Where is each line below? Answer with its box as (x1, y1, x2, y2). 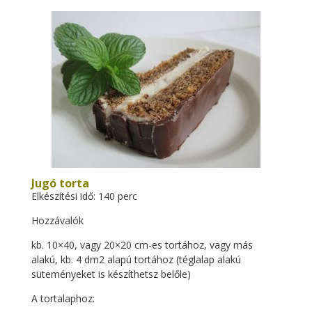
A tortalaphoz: (31, 292, 95, 305)
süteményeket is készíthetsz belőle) (31, 267, 191, 281)
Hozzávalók (31, 214, 84, 227)
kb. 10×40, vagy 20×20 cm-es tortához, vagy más (31, 238, 253, 251)
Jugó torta (31, 175, 89, 191)
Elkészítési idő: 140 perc (31, 189, 137, 203)
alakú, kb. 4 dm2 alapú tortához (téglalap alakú (31, 253, 241, 266)
